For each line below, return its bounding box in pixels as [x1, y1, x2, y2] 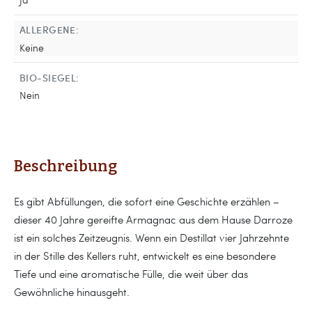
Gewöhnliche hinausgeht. [14, 284, 130, 299]
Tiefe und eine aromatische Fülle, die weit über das [14, 266, 248, 281]
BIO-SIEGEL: [19, 70, 79, 84]
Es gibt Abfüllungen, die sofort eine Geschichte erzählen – [14, 194, 279, 208]
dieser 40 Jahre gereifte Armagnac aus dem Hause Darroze [14, 212, 292, 226]
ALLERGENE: [19, 22, 79, 37]
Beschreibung [14, 157, 117, 175]
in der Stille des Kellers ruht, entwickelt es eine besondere [14, 248, 276, 263]
